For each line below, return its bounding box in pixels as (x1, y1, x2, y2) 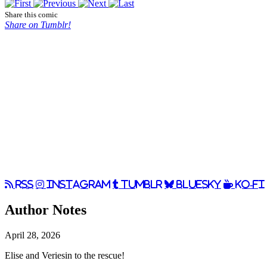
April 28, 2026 (5, 229, 60, 240)
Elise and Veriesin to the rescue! (5, 250, 125, 260)
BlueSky (174, 179, 221, 189)
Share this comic (5, 10, 58, 19)
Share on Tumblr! (5, 20, 71, 30)
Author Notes (5, 201, 86, 218)
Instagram (44, 179, 110, 189)
